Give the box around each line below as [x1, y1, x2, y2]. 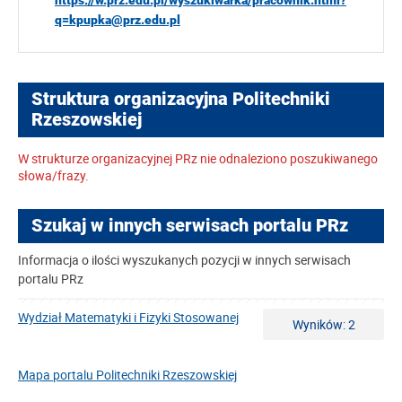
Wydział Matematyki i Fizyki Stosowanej [18, 309, 239, 326]
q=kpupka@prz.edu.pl [55, 13, 180, 27]
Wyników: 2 [292, 316, 355, 333]
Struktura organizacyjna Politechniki [31, 89, 330, 109]
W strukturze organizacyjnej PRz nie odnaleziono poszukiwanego [18, 150, 378, 167]
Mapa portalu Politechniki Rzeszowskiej [18, 366, 237, 383]
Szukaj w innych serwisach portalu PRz [31, 215, 348, 236]
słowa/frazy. [18, 167, 89, 184]
